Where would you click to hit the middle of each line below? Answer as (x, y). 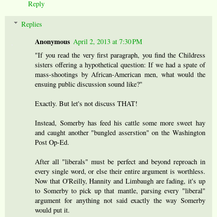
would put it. (53, 210)
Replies (32, 24)
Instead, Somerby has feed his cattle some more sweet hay (120, 123)
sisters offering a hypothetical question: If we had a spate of (120, 64)
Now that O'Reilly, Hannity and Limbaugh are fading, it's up (120, 181)
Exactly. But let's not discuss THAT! (86, 103)
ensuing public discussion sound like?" (89, 84)
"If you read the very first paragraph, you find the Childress (120, 55)
